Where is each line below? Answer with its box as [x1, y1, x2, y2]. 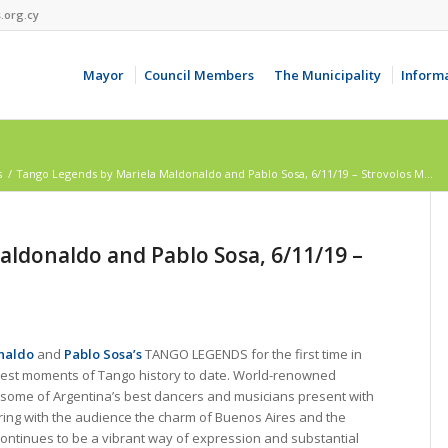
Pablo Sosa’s [64, 345, 142, 364]
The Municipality [273, 66, 381, 84]
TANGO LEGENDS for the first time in [142, 345, 362, 364]
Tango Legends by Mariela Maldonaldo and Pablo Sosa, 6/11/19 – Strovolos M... [16, 166, 433, 181]
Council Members [143, 66, 254, 84]
